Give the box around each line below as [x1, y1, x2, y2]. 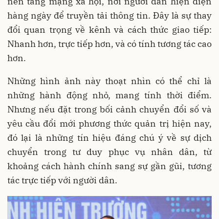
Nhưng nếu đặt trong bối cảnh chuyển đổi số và [7, 104, 212, 115]
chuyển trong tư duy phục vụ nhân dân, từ [7, 146, 212, 158]
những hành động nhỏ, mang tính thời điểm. [7, 89, 212, 101]
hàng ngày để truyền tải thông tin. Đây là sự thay [7, 10, 212, 22]
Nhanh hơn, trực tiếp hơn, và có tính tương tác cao [7, 38, 212, 50]
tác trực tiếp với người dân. [7, 175, 117, 186]
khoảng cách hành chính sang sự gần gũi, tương [7, 160, 212, 172]
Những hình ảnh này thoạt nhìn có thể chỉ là [7, 75, 212, 87]
